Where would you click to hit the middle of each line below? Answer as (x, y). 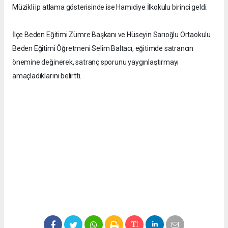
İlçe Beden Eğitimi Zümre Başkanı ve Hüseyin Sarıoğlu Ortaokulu (112, 35)
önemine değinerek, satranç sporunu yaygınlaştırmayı (96, 62)
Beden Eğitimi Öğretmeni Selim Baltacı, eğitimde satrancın (103, 49)
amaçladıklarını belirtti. (47, 76)
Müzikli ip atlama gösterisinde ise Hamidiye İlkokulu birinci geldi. (110, 7)
